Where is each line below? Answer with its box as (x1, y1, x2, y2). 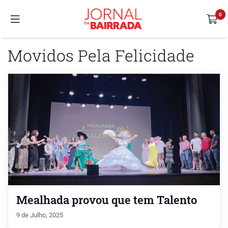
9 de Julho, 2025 (16, 211, 63, 219)
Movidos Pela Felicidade (8, 44, 194, 66)
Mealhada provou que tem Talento (16, 192, 197, 207)
